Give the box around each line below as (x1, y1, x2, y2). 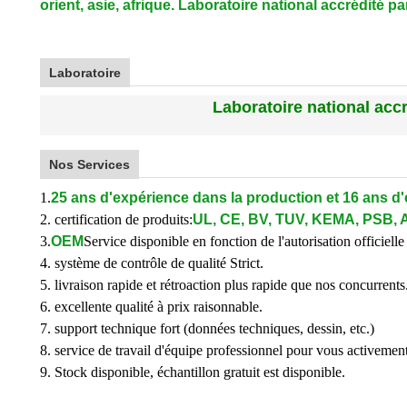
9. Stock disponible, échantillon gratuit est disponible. (40, 364, 345, 380)
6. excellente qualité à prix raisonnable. (40, 299, 263, 314)
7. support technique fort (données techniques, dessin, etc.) (40, 321, 374, 336)
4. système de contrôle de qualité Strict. (40, 255, 263, 271)
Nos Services (49, 157, 130, 172)
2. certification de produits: (40, 212, 193, 227)
